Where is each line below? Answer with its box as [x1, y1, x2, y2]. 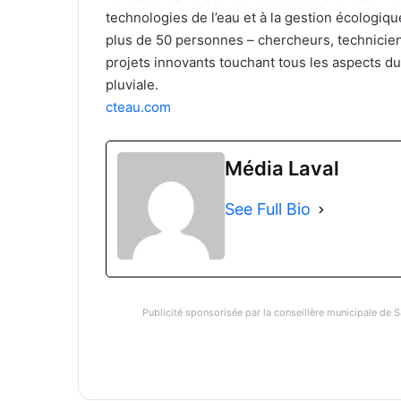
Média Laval [225, 157, 339, 181]
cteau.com [106, 98, 171, 116]
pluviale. [106, 76, 158, 94]
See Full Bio [225, 200, 311, 219]
